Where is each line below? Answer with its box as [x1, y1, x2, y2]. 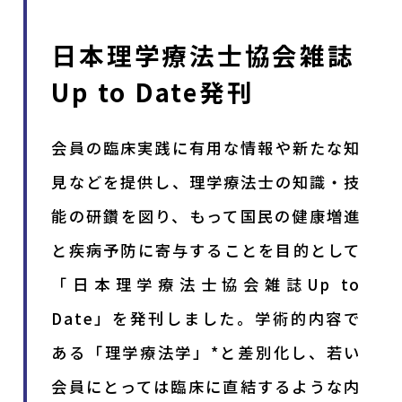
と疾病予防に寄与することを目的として [51, 239, 362, 262]
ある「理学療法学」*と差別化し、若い [51, 341, 362, 364]
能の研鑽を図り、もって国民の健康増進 [51, 205, 362, 228]
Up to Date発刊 [51, 74, 255, 110]
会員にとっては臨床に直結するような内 [51, 375, 362, 398]
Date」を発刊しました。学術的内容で [51, 307, 362, 330]
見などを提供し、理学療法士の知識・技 [51, 170, 362, 194]
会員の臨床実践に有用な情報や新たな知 [51, 136, 362, 160]
